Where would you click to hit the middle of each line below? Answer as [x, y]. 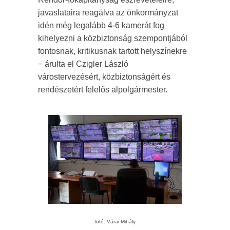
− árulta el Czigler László [83, 64]
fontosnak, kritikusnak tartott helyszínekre [112, 51]
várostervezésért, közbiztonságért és [104, 77]
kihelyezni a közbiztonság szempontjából [113, 38]
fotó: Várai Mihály [115, 222]
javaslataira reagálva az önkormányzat [108, 13]
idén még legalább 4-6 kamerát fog [101, 25]
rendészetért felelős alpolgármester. [103, 90]
